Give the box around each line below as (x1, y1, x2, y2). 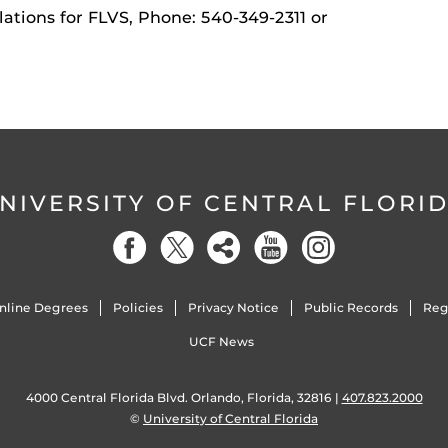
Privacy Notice (187, 300, 279, 316)
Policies (112, 300, 163, 316)
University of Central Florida (143, 411, 318, 427)
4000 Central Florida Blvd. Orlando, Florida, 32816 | (25, 390, 342, 406)
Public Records (304, 300, 399, 316)
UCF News (189, 334, 255, 350)
